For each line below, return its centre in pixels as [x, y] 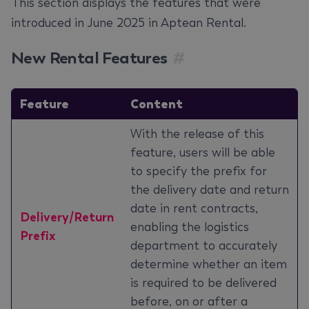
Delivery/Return [67, 217]
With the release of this [197, 134]
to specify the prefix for [199, 171]
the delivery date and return [210, 190]
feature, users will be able [203, 152]
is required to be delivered [203, 283]
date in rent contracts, [194, 208]
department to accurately [204, 246]
